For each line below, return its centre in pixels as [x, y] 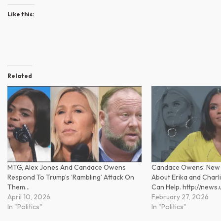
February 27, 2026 [180, 197]
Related [20, 75]
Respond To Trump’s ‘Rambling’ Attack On [71, 177]
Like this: [21, 14]
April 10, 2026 [29, 197]
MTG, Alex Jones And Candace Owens [67, 167]
